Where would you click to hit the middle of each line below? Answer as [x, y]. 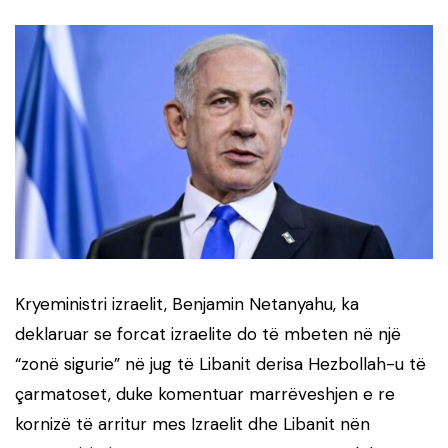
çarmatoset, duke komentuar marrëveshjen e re [205, 394]
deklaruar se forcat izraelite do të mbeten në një [208, 334]
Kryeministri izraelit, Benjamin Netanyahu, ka [187, 304]
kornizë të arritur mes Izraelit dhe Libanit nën [192, 424]
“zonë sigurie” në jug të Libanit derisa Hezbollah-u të [220, 364]
